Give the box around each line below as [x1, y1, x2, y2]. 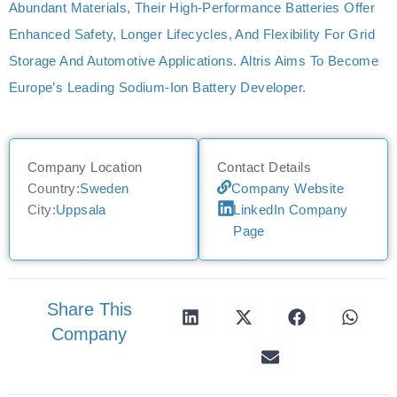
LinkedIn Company [233, 202, 348, 218]
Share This [46, 300, 132, 320]
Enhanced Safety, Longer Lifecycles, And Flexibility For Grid [9, 26, 375, 42]
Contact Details [217, 160, 311, 175]
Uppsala [56, 202, 106, 218]
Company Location [27, 160, 143, 175]
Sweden [80, 181, 129, 197]
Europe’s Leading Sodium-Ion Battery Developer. [9, 79, 307, 95]
